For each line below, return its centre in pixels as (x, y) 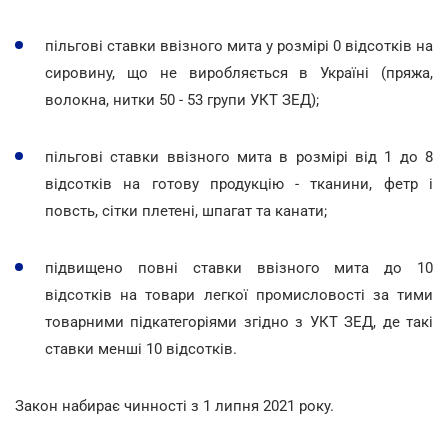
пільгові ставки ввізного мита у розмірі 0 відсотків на (239, 45)
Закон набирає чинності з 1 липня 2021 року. (174, 405)
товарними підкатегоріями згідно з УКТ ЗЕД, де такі (239, 321)
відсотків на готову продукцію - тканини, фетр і (239, 183)
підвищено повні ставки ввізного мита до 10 (239, 267)
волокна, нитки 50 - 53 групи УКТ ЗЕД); (182, 99)
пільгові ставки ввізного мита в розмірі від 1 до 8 (239, 156)
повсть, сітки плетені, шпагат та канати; (186, 210)
